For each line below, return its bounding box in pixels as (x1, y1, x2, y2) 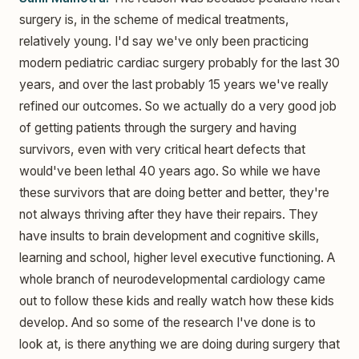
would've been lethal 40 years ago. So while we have (19, 163, 321, 179)
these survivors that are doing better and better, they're (19, 184, 329, 200)
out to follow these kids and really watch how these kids (19, 292, 334, 309)
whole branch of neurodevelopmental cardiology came (19, 271, 325, 287)
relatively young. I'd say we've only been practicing (19, 33, 309, 49)
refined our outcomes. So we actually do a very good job (19, 98, 337, 114)
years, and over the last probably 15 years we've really (19, 76, 329, 92)
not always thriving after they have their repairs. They (19, 206, 318, 222)
